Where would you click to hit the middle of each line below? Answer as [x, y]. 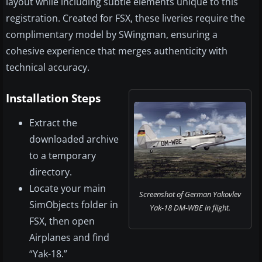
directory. [51, 172]
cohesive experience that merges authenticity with [117, 51]
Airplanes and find [69, 238]
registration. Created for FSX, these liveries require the [125, 18]
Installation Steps [53, 99]
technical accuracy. [48, 68]
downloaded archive [74, 139]
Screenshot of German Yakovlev [190, 194]
